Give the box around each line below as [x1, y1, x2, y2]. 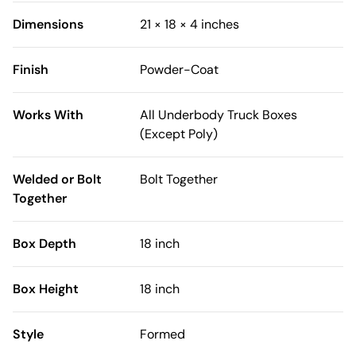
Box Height [13, 281, 79, 298]
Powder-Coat [140, 61, 219, 79]
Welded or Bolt [13, 171, 102, 188]
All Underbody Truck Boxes [140, 106, 297, 124]
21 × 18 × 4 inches [140, 16, 239, 33]
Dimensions [13, 16, 83, 33]
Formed [140, 326, 185, 343]
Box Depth [13, 235, 76, 253]
